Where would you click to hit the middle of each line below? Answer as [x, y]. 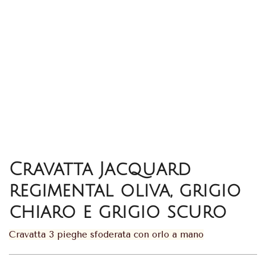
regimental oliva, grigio [125, 191]
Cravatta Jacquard [100, 169]
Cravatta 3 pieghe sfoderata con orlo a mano [106, 234]
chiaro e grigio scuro [118, 212]
